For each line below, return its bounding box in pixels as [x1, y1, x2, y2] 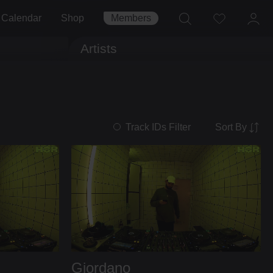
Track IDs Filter [126, 122, 191, 132]
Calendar [1, 13, 41, 23]
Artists [80, 41, 117, 55]
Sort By [215, 121, 247, 132]
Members [111, 13, 151, 23]
